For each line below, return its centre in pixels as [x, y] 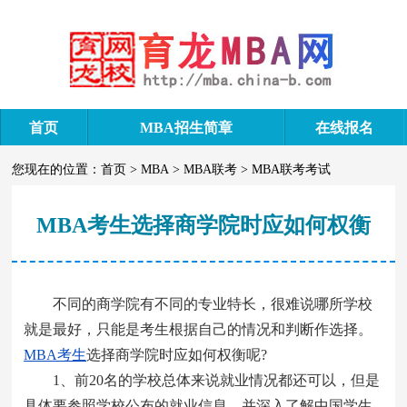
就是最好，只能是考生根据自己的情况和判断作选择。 [199, 329]
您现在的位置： [57, 169]
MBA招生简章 [186, 128]
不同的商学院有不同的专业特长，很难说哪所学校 [199, 304]
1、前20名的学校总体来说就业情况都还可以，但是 [202, 380]
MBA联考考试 [292, 169]
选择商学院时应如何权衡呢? [177, 355]
